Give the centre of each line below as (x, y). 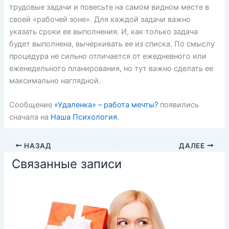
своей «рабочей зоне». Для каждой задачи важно (100, 19)
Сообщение (31, 105)
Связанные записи (66, 164)
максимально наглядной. (55, 81)
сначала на (30, 117)
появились (178, 105)
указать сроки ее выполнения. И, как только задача (103, 31)
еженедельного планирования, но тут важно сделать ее (111, 68)
